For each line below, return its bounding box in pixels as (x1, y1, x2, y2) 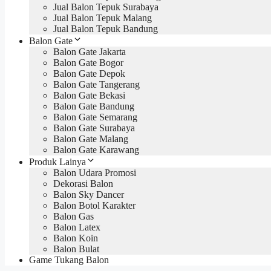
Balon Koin (53, 232, 98, 243)
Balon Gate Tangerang (53, 79, 140, 90)
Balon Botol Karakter (53, 200, 135, 211)
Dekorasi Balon (53, 178, 113, 189)
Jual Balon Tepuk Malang (53, 12, 152, 23)
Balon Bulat (53, 243, 99, 254)
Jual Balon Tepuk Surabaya (53, 1, 158, 12)
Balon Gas (53, 211, 94, 221)
